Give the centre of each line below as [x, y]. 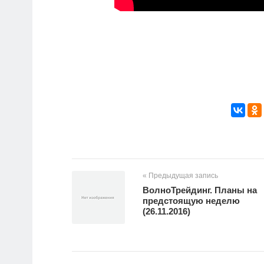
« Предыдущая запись [180, 176]
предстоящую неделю [191, 201]
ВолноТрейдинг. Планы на [200, 190]
